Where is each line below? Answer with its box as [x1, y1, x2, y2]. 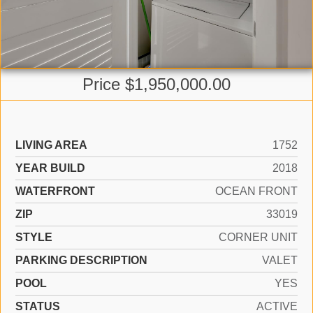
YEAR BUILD [15, 162, 85, 174]
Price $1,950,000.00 [82, 75, 231, 94]
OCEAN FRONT [215, 185, 298, 197]
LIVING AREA [15, 139, 87, 151]
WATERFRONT [15, 185, 95, 197]
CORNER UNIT [219, 231, 298, 243]
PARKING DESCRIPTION [15, 254, 147, 266]
